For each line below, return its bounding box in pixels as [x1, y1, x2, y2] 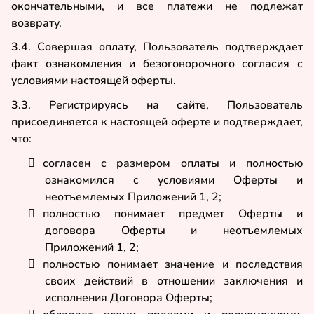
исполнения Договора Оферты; [45, 289, 212, 306]
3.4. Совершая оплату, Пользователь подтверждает [11, 39, 303, 55]
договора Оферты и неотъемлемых [45, 222, 303, 238]
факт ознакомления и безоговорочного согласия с [11, 56, 303, 72]
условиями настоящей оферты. [11, 73, 176, 89]
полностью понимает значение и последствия [43, 256, 303, 272]
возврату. [11, 15, 62, 31]
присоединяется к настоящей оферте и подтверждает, [11, 114, 303, 130]
